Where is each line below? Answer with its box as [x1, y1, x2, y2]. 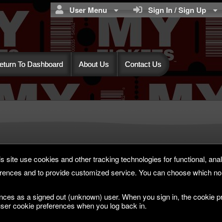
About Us [79, 60, 109, 69]
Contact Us [125, 60, 162, 69]
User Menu [63, 4, 109, 15]
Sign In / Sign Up [142, 4, 208, 15]
